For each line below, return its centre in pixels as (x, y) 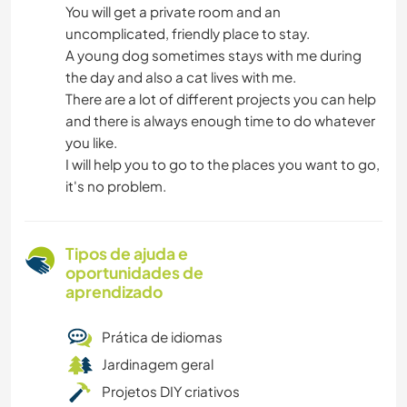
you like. (91, 143)
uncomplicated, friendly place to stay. (188, 34)
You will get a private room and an (173, 12)
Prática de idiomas (162, 337)
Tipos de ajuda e (127, 254)
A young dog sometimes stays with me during (213, 55)
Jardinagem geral (158, 364)
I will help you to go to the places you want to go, (223, 164)
